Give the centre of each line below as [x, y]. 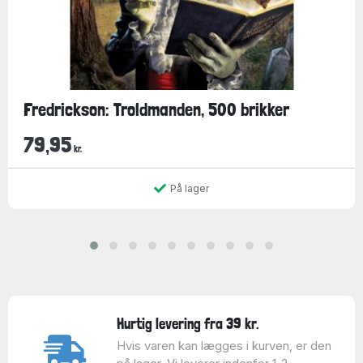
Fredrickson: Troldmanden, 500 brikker [156, 110]
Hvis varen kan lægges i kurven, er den [224, 346]
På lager [190, 188]
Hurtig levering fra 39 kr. [188, 323]
